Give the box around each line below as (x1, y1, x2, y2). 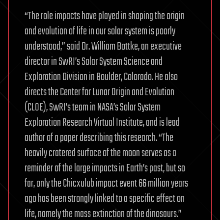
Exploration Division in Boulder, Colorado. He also (25, 69, 178, 86)
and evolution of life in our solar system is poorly (25, 23, 175, 40)
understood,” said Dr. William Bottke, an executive (25, 38, 182, 55)
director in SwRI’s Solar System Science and (25, 54, 163, 71)
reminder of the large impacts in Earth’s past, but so (25, 160, 185, 177)
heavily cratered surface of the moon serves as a (25, 145, 176, 162)
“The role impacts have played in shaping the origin (25, 8, 185, 25)
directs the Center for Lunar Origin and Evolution (25, 84, 174, 101)
